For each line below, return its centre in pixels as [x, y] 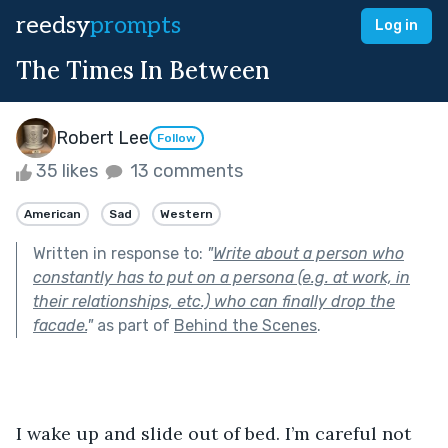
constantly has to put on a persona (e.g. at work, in [221, 277]
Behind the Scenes [245, 325]
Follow [176, 138]
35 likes [67, 171]
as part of [133, 325]
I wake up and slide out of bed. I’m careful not [216, 433]
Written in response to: [120, 253]
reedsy [53, 25]
